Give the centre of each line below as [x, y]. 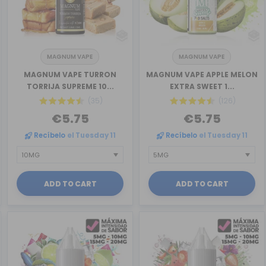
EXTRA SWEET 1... [202, 86]
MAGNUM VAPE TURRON [70, 74]
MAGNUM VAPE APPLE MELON [202, 74]
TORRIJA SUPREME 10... [70, 86]
